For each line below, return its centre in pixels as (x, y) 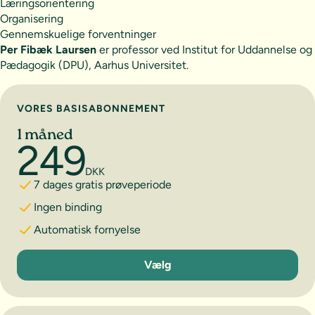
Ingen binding (68, 207)
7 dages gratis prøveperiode (103, 184)
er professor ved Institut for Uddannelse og (204, 49)
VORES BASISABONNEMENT (91, 108)
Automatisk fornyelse (87, 229)
